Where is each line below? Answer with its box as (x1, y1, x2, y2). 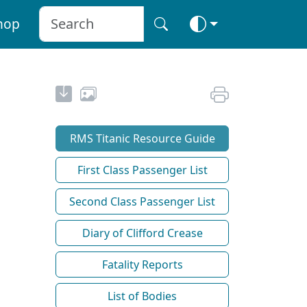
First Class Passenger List (77, 162, 208, 177)
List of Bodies (108, 288, 177, 304)
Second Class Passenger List (69, 193, 215, 209)
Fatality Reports (101, 256, 183, 272)
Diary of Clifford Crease (82, 225, 203, 241)
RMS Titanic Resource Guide (69, 130, 215, 146)
